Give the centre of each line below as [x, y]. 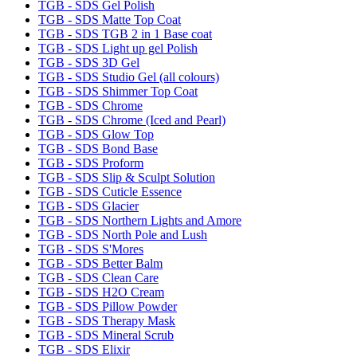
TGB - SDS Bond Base [98, 149]
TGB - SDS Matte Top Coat [110, 20]
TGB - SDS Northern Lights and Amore [140, 221]
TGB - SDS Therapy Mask [107, 321]
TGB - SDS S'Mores [91, 249]
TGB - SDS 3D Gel [89, 63]
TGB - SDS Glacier [88, 206]
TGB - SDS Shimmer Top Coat [118, 92]
